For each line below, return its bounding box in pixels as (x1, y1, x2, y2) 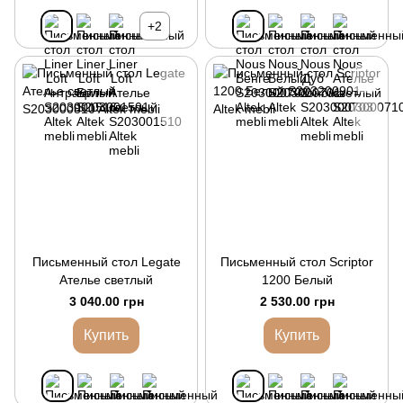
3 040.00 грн (68, 294, 144, 309)
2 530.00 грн (259, 294, 335, 309)
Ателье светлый (59, 273, 153, 287)
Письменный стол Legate (31, 255, 181, 269)
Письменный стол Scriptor (220, 255, 373, 269)
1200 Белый (261, 273, 333, 287)
